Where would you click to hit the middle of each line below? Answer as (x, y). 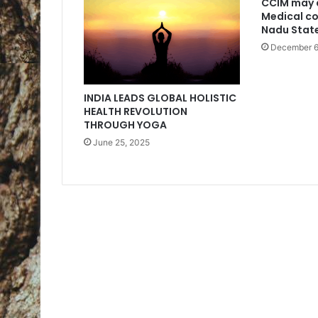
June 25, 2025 (121, 143)
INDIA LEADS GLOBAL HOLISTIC (160, 98)
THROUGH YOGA (125, 125)
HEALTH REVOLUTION (136, 112)
